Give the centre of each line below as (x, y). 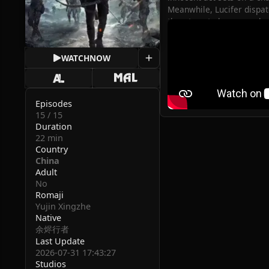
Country (51, 150)
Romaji (49, 195)
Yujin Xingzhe (63, 207)
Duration (53, 127)
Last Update (60, 241)
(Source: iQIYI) (195, 41)
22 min (49, 138)
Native (48, 218)
